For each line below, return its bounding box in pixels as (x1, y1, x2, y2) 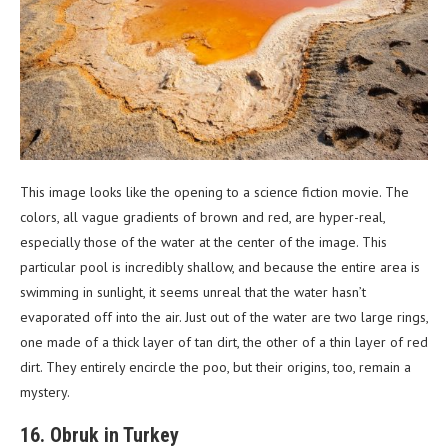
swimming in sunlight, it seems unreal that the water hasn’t (20, 282, 366, 301)
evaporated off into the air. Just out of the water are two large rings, (20, 307, 428, 326)
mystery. (20, 382, 70, 401)
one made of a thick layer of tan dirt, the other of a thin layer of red (20, 332, 428, 351)
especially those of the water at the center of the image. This (20, 232, 387, 251)
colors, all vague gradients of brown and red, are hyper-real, (20, 207, 385, 226)
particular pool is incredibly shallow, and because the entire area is (20, 257, 420, 276)
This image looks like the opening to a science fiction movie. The (20, 182, 409, 201)
